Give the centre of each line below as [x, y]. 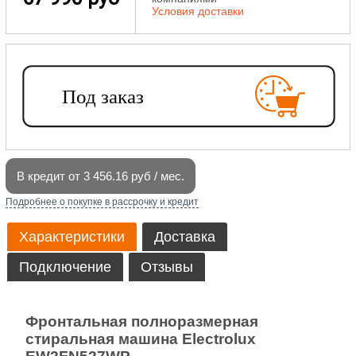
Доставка [185, 236]
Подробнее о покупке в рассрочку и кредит [102, 202]
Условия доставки [198, 12]
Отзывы [167, 267]
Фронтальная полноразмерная [142, 321]
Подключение [65, 267]
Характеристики [72, 236]
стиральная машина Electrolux [141, 339]
